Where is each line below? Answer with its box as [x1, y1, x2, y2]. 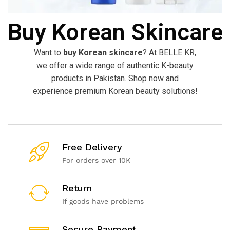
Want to [34, 48, 63, 57]
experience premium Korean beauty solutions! [32, 86, 198, 96]
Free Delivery [62, 142, 122, 153]
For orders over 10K [62, 156, 130, 165]
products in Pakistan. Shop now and [51, 73, 179, 83]
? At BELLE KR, [143, 48, 196, 57]
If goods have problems [62, 197, 144, 206]
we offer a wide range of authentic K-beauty [36, 61, 194, 70]
